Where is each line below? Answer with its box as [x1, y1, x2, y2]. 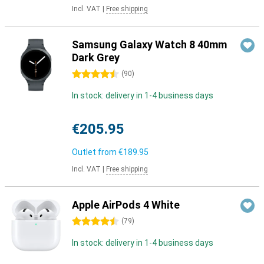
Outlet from [72, 147, 118, 157]
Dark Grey [72, 51, 120, 64]
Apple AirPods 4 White [72, 199, 180, 211]
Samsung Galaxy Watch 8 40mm [72, 38, 227, 51]
